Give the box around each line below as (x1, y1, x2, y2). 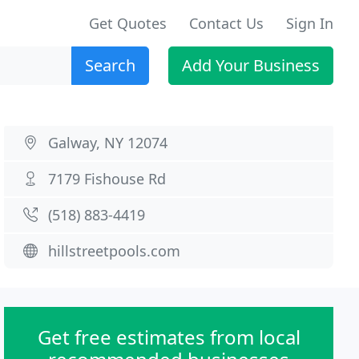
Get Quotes (89, 14, 167, 33)
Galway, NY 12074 (48, 133, 168, 152)
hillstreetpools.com (48, 241, 181, 260)
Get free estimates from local (37, 324, 301, 350)
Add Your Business (182, 54, 320, 76)
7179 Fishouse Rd (48, 169, 167, 188)
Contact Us (189, 14, 264, 33)
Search (85, 54, 135, 76)
